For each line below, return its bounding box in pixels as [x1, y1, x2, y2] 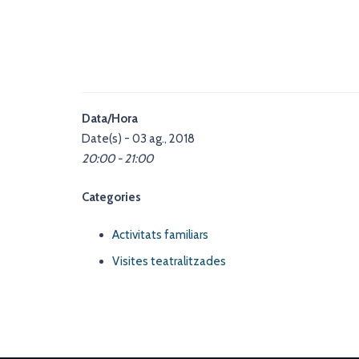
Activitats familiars [111, 228, 208, 242]
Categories [82, 189, 141, 204]
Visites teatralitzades [111, 253, 226, 268]
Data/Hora [82, 111, 138, 126]
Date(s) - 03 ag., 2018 [82, 131, 195, 146]
